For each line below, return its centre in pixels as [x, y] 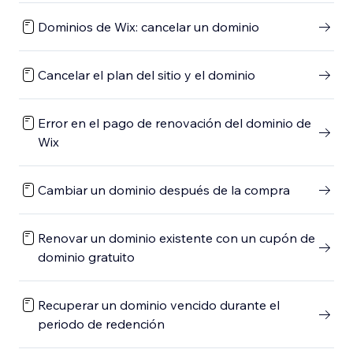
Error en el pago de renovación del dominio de [175, 123]
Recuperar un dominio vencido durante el [159, 305]
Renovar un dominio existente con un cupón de [176, 238]
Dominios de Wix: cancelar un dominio [149, 27]
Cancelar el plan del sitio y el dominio [147, 75]
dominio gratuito [86, 257]
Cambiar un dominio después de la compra [164, 190]
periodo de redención [101, 324]
